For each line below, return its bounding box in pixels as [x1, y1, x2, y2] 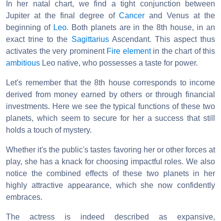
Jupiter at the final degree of [6, 11, 119, 20]
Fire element [107, 47, 151, 56]
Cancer [119, 11, 145, 20]
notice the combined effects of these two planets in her [6, 169, 215, 178]
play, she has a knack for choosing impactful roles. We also [6, 157, 215, 166]
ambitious [6, 59, 40, 68]
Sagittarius [71, 35, 109, 44]
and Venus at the [145, 11, 216, 20]
